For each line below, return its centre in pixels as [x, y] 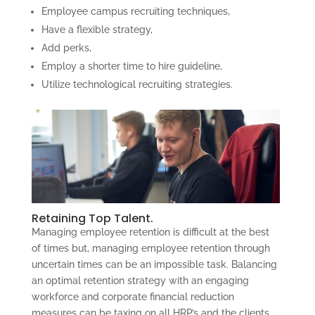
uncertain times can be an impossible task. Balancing [154, 265]
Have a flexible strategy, [97, 29]
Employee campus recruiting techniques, [135, 11]
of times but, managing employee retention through [150, 249]
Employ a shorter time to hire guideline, [131, 66]
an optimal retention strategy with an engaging [140, 281]
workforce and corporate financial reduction [133, 297]
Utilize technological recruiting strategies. [137, 84]
